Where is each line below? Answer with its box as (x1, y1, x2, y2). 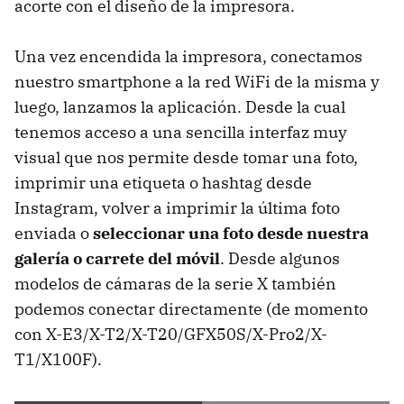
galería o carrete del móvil (14, 247, 220, 269)
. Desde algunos (220, 247, 340, 269)
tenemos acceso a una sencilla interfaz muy (14, 121, 347, 142)
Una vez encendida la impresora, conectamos (14, 45, 363, 67)
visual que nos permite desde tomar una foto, (14, 146, 358, 168)
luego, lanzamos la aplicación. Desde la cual (14, 96, 345, 117)
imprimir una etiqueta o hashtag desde (14, 171, 312, 193)
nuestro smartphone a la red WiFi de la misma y (14, 70, 380, 92)
